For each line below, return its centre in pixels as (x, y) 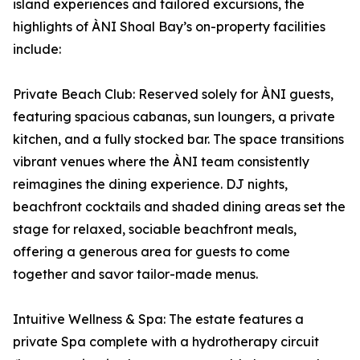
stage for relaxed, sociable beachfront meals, (155, 229)
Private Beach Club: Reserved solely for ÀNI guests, (173, 94)
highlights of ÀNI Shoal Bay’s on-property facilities (169, 27)
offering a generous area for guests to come (151, 252)
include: (37, 49)
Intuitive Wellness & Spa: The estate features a (158, 319)
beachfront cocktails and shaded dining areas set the (179, 207)
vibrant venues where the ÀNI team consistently (161, 162)
